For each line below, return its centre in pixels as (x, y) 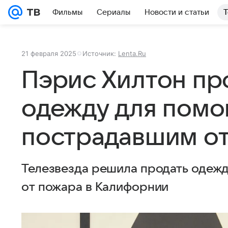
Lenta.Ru (132, 53)
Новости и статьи (177, 12)
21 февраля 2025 (49, 53)
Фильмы (67, 12)
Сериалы (113, 12)
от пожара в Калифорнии (95, 187)
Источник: (100, 53)
